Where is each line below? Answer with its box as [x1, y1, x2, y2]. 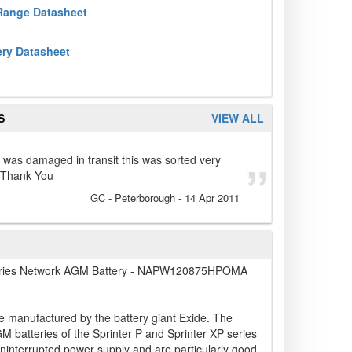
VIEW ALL [211, 110, 264, 126]
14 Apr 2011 [185, 190, 240, 206]
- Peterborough [105, 190, 175, 206]
